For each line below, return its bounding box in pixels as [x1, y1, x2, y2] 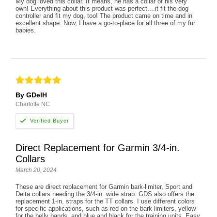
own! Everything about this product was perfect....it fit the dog [15, 5, 189, 13]
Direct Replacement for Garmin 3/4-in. [15, 142, 180, 153]
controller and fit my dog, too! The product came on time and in [15, 12, 193, 20]
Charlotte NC [15, 100, 50, 108]
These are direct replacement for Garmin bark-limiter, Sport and [15, 183, 193, 190]
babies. [15, 27, 36, 34]
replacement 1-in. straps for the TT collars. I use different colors [15, 197, 195, 205]
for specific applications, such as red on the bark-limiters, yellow [15, 204, 196, 212]
